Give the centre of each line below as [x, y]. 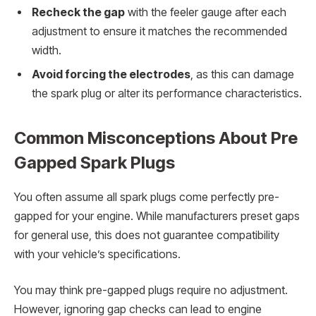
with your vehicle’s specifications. [97, 254]
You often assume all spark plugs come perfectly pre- [147, 197]
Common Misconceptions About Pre [156, 138]
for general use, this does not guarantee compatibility [147, 235]
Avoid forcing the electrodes [111, 74]
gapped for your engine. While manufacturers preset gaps [157, 216]
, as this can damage [242, 74]
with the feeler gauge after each [206, 12]
